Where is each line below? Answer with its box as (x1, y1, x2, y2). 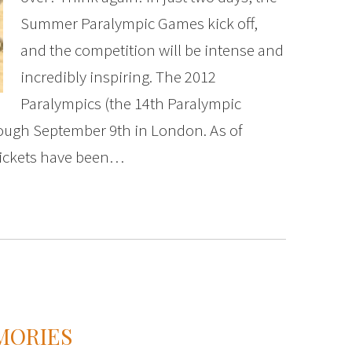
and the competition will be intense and (20, 39, 284, 60)
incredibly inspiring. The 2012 (20, 66, 216, 87)
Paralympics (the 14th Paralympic (20, 93, 241, 114)
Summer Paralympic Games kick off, (20, 13, 258, 34)
